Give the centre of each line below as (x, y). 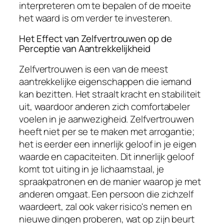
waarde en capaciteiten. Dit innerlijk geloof (106, 156)
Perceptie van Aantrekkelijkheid (85, 49)
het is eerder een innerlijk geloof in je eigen (108, 144)
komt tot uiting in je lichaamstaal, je (92, 169)
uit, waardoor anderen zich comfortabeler (104, 106)
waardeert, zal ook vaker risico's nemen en (105, 206)
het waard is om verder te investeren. (96, 18)
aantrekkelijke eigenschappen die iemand (105, 81)
